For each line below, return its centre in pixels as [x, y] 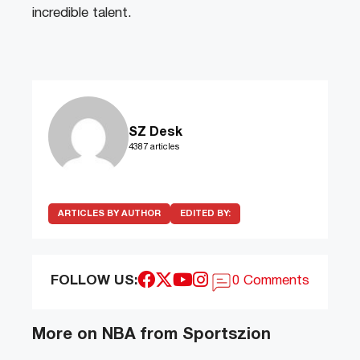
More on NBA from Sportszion [151, 335]
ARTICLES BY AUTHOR [109, 214]
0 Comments [271, 281]
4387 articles [154, 147]
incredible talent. [82, 14]
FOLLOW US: [94, 281]
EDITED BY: [205, 214]
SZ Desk [155, 133]
